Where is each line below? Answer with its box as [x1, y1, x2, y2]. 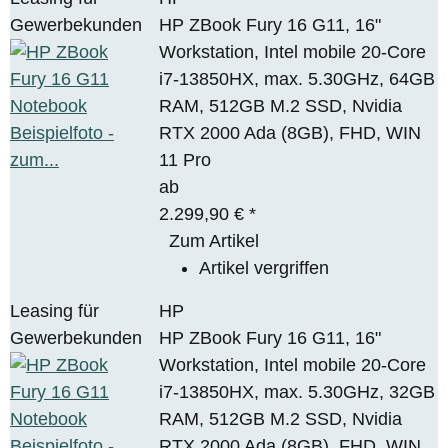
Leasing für [10, 300, 99, 321]
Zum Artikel [169, 230, 260, 251]
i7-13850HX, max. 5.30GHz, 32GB [159, 381, 436, 402]
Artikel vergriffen [199, 257, 330, 278]
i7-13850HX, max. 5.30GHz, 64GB [159, 68, 436, 89]
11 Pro [159, 149, 212, 170]
